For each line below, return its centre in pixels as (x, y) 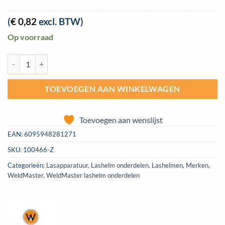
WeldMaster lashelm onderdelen (93, 175)
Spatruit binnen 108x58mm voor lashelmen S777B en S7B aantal (108, 59)
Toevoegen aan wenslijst (121, 120)
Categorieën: (27, 165)
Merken (197, 165)
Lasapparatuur (67, 165)
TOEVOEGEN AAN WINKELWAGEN (113, 89)
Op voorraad (30, 37)
